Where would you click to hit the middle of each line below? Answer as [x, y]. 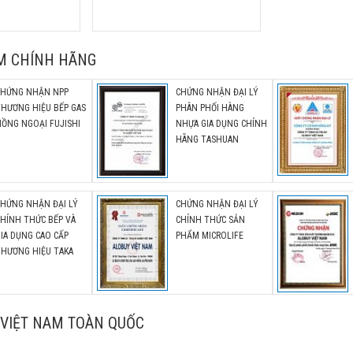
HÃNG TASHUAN [207, 139]
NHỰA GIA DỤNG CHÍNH [221, 124]
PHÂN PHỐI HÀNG [210, 108]
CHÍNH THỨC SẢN [210, 220]
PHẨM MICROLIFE [210, 236]
